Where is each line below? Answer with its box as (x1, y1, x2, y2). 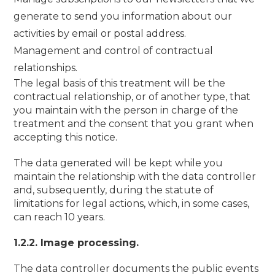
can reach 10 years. (14, 211, 106, 223)
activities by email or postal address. (14, 28, 187, 39)
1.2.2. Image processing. (14, 237, 139, 249)
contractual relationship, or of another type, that (14, 91, 251, 103)
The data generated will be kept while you (14, 157, 223, 169)
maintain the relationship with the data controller (14, 171, 257, 182)
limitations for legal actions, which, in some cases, (14, 198, 250, 209)
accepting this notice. (14, 131, 118, 143)
